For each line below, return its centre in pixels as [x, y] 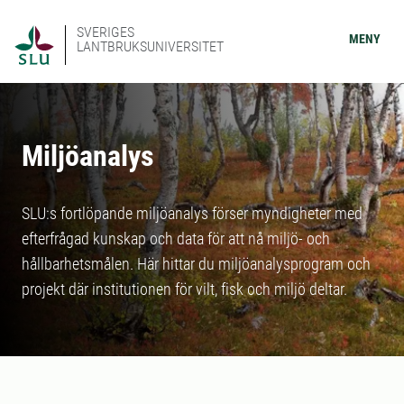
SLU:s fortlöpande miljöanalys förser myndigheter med [192, 213]
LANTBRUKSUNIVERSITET [150, 46]
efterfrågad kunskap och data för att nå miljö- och [176, 239]
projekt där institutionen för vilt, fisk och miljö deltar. [184, 289]
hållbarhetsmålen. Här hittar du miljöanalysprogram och [196, 264]
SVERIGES [106, 32]
